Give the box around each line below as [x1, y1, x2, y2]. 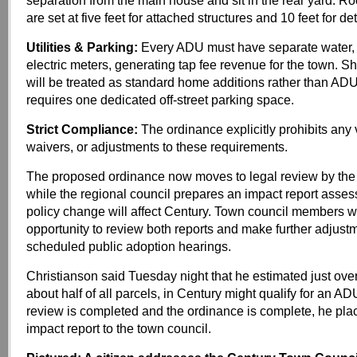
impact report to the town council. [26, 321, 211, 335]
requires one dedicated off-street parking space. [26, 92, 294, 107]
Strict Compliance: [26, 122, 138, 136]
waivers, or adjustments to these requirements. [26, 139, 288, 154]
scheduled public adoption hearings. [26, 239, 231, 253]
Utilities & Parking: [26, 40, 138, 54]
